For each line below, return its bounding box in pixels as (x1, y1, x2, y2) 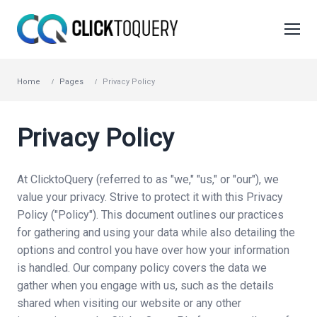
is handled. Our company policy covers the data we (17, 261, 267, 275)
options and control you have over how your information (17, 243, 289, 257)
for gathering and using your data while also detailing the (17, 226, 295, 239)
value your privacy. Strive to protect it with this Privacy (17, 190, 283, 204)
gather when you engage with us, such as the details (17, 279, 274, 292)
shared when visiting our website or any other (17, 296, 241, 310)
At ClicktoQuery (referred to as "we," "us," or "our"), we (17, 173, 279, 186)
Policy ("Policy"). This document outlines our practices (17, 208, 284, 221)
